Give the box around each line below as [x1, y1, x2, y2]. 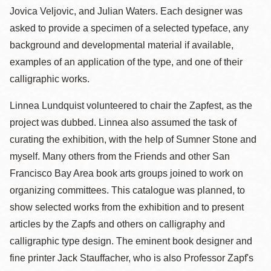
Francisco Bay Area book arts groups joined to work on [10, 168, 243, 178]
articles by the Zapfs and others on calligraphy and [10, 219, 225, 229]
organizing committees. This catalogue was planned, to [10, 185, 245, 195]
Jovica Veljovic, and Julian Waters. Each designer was [10, 6, 243, 16]
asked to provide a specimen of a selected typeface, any [10, 23, 249, 33]
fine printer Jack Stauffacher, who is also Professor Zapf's [10, 253, 253, 263]
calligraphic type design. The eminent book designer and [10, 236, 252, 246]
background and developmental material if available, [10, 40, 233, 50]
